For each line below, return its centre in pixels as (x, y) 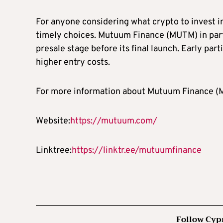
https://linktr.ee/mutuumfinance (137, 150)
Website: (53, 121)
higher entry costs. (73, 62)
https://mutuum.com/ (114, 121)
